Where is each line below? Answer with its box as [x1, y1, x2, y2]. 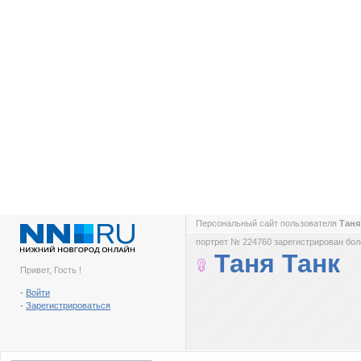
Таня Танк [214, 249, 340, 278]
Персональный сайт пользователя [196, 218, 339, 228]
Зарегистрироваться [26, 301, 110, 310]
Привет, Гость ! [20, 265, 81, 275]
